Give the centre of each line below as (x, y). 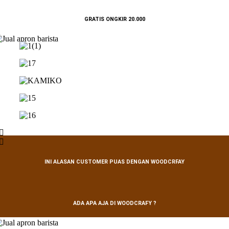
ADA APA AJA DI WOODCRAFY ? (114, 203)
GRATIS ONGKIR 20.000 (114, 19)
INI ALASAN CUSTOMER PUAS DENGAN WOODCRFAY (114, 162)
